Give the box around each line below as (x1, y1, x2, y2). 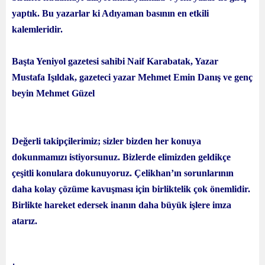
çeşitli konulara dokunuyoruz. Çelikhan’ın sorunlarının (12, 168, 234, 178)
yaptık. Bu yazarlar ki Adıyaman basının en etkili (12, 8, 209, 18)
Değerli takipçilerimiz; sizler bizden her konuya (12, 136, 201, 146)
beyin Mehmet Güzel (12, 88, 95, 98)
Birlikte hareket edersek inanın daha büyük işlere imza (12, 200, 231, 210)
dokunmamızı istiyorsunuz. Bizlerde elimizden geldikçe (12, 152, 231, 162)
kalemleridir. (12, 24, 63, 34)
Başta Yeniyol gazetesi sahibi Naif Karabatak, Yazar (12, 56, 218, 66)
